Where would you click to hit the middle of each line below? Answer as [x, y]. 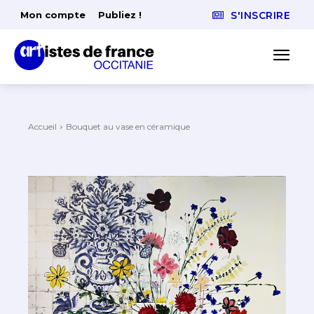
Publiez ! [120, 15]
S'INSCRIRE [260, 16]
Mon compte [53, 15]
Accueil [42, 127]
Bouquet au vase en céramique [128, 127]
